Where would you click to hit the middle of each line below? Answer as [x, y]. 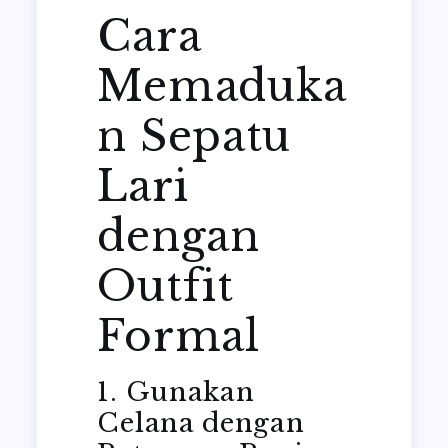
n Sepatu [194, 136]
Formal [178, 336]
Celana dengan [201, 423]
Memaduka [222, 86]
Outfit [165, 286]
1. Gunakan [176, 392]
